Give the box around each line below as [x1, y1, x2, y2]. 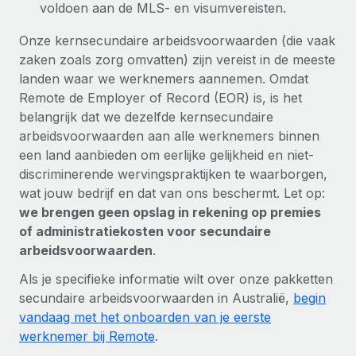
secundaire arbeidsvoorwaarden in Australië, [19, 289, 293, 306]
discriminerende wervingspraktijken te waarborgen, [19, 165, 327, 182]
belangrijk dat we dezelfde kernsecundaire [19, 108, 273, 125]
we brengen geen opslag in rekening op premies [19, 203, 321, 220]
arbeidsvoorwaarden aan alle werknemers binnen [19, 127, 319, 144]
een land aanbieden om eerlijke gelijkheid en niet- [19, 146, 314, 163]
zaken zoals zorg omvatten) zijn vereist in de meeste [19, 51, 335, 68]
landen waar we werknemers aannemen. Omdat [19, 70, 308, 87]
